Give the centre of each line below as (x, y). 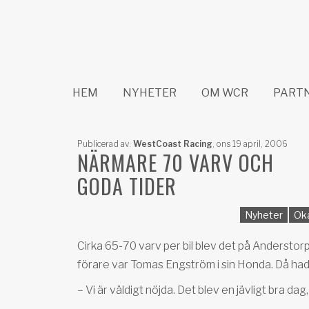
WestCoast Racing (173, 144)
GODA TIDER (127, 186)
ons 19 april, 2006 (251, 144)
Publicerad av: (105, 144)
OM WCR (225, 93)
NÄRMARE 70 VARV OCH (176, 162)
